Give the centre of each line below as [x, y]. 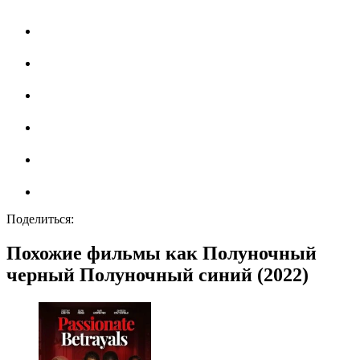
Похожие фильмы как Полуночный [162, 254]
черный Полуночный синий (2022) [157, 275]
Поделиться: [40, 219]
